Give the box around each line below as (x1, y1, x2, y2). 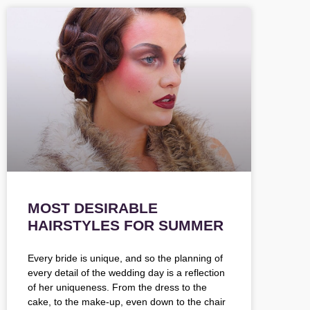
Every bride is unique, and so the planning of (28, 252, 223, 264)
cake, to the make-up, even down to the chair (28, 295, 226, 307)
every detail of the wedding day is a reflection (28, 266, 225, 278)
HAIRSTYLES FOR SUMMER (28, 217, 224, 233)
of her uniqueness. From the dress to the (28, 281, 207, 293)
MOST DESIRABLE (28, 199, 158, 216)
